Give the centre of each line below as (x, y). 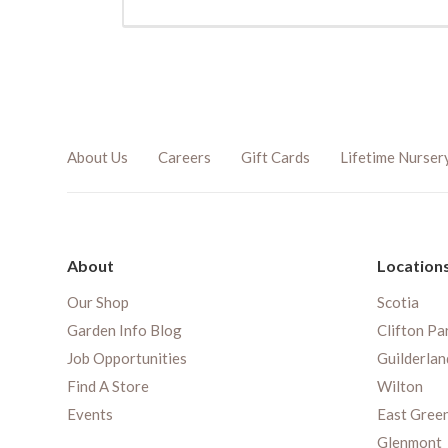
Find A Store (108, 386)
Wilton (400, 386)
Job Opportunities (127, 358)
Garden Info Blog (124, 330)
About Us (97, 157)
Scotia (398, 302)
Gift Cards (275, 157)
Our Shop (98, 302)
